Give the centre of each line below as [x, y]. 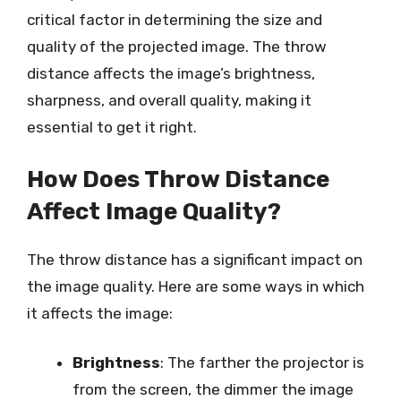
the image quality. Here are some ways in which [196, 286]
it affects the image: [100, 313]
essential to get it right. [112, 127]
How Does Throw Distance [178, 179]
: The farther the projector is [262, 363]
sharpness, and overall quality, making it [169, 100]
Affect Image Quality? [154, 211]
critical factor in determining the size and [175, 20]
